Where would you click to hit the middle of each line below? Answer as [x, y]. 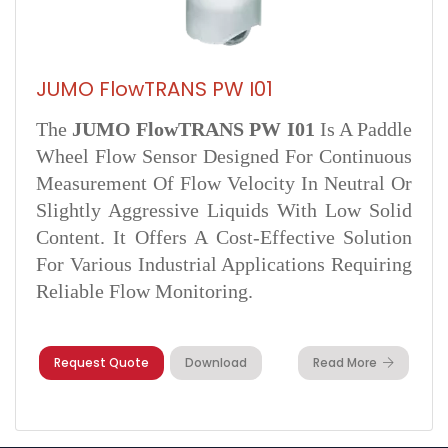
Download [216, 362]
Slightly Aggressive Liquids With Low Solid [224, 210]
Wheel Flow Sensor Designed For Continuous [224, 156]
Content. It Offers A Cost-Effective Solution [224, 237]
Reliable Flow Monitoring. [144, 291]
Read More [345, 362]
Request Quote [101, 362]
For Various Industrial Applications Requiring [224, 264]
